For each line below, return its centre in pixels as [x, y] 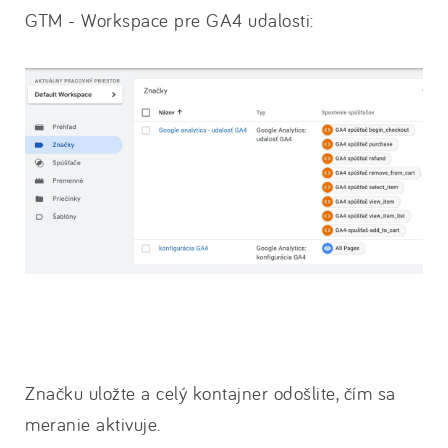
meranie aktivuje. [93, 423]
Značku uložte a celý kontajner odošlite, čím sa [210, 392]
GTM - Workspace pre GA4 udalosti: [169, 20]
